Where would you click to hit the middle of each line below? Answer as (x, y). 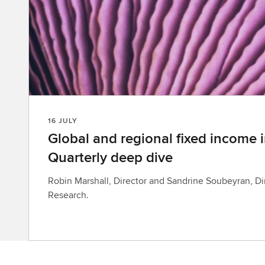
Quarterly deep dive (110, 157)
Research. (68, 195)
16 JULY (63, 120)
